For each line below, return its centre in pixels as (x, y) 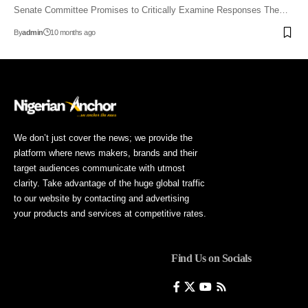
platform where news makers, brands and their (106, 153)
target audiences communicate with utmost (99, 168)
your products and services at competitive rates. (110, 214)
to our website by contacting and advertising (101, 199)
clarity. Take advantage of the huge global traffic (109, 184)
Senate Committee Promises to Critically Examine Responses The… (151, 10)
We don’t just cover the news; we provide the (103, 138)
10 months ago (73, 33)
